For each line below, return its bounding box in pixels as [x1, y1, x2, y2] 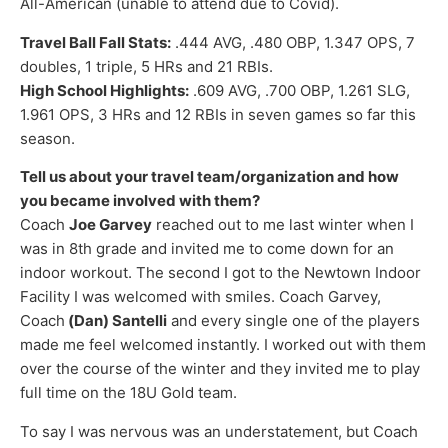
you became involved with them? [20, 191, 260, 211]
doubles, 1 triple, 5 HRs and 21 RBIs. [20, 56, 273, 76]
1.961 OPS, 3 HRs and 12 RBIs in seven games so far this [20, 104, 416, 124]
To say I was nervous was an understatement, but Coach [20, 421, 418, 441]
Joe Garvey [69, 215, 152, 235]
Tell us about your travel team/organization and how [20, 167, 399, 187]
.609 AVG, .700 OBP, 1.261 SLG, [189, 80, 410, 100]
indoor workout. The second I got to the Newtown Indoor [20, 263, 421, 283]
